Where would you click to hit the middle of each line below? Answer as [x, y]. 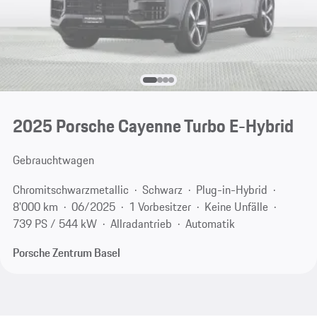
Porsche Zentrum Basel [66, 253]
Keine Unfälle [236, 206]
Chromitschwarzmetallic [70, 189]
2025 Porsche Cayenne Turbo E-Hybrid [153, 126]
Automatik [210, 223]
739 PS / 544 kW [54, 223]
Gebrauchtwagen [53, 160]
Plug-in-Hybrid [231, 189]
